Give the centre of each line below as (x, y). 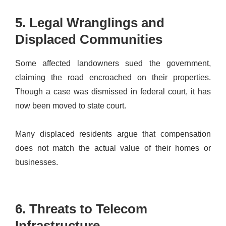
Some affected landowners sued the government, (113, 63)
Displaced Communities (89, 39)
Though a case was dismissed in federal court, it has (113, 91)
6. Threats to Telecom (81, 209)
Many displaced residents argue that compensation (113, 134)
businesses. (37, 162)
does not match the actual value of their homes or (113, 148)
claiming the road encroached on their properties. (113, 77)
